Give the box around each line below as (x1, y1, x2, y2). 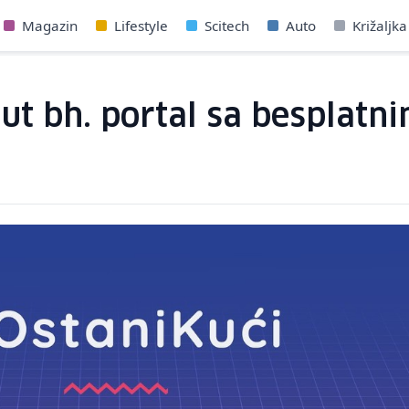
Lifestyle (114, 16, 168, 35)
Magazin (22, 16, 78, 35)
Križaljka (352, 16, 407, 35)
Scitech (204, 16, 249, 35)
